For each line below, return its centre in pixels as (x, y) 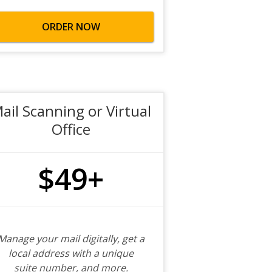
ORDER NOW (71, 27)
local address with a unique (71, 253)
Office (71, 129)
